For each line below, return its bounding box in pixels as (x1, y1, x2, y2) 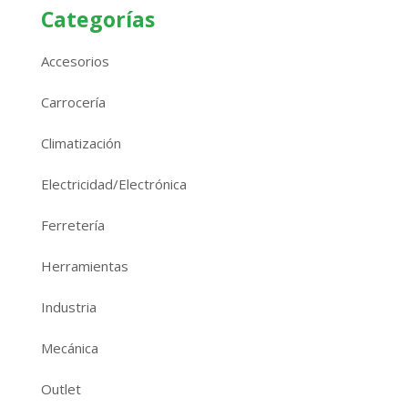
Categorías (40, 5, 155, 34)
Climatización (40, 134, 121, 152)
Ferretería (40, 216, 105, 234)
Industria (40, 298, 97, 316)
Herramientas (40, 257, 128, 275)
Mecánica (40, 339, 98, 357)
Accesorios (40, 52, 109, 70)
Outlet (40, 380, 81, 398)
